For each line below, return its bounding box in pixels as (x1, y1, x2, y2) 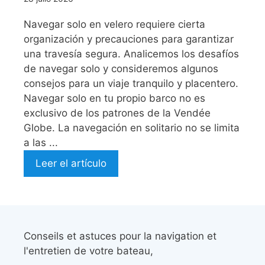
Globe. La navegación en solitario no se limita (24, 121, 240, 134)
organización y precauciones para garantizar (24, 33, 234, 45)
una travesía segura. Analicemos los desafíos (24, 47, 239, 60)
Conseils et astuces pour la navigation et (24, 230, 216, 242)
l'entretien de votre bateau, (24, 244, 153, 257)
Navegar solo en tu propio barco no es (24, 92, 205, 104)
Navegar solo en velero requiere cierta (24, 18, 205, 30)
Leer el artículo (35, 157, 106, 169)
